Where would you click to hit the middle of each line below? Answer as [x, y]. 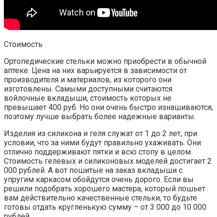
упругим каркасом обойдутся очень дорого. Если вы [99, 180]
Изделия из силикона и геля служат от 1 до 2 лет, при [101, 134]
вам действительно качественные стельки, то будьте [101, 198]
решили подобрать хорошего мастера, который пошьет [105, 189]
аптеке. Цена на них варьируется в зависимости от [95, 71]
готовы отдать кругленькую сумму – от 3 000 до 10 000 [105, 207]
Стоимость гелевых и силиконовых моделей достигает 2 [108, 161]
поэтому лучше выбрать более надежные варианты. [100, 117]
